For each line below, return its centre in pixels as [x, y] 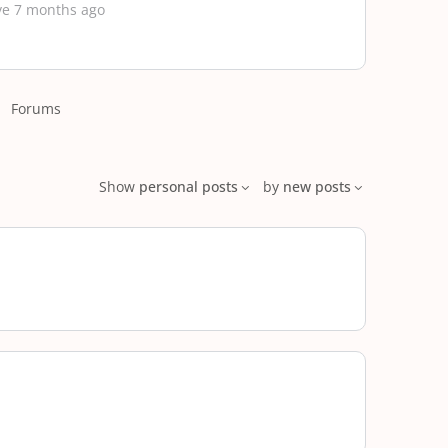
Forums [36, 108]
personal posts [188, 186]
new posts [317, 186]
